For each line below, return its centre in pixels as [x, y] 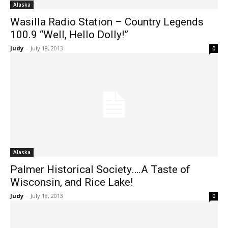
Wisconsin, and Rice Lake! [72, 182]
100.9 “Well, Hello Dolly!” [69, 35]
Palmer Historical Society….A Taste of [100, 169]
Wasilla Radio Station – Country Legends [107, 22]
